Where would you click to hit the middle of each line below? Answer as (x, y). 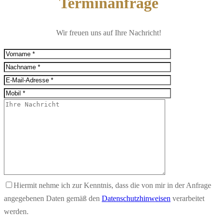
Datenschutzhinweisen (136, 198)
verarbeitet (187, 198)
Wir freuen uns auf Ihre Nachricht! (108, 32)
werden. (16, 211)
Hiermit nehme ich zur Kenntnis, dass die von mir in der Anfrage (112, 185)
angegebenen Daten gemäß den (53, 198)
